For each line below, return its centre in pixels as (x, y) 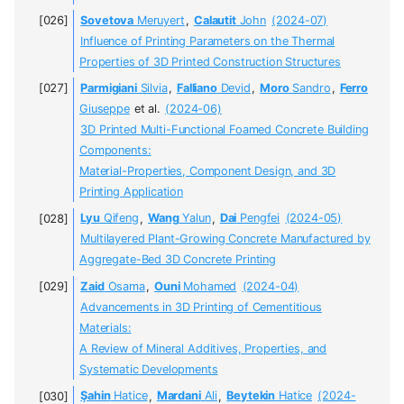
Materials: (106, 328)
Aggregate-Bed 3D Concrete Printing (178, 260)
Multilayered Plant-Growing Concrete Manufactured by (225, 239)
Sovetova (107, 20)
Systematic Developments (149, 370)
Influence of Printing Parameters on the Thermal (208, 41)
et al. (147, 109)
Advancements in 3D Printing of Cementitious (201, 308)
